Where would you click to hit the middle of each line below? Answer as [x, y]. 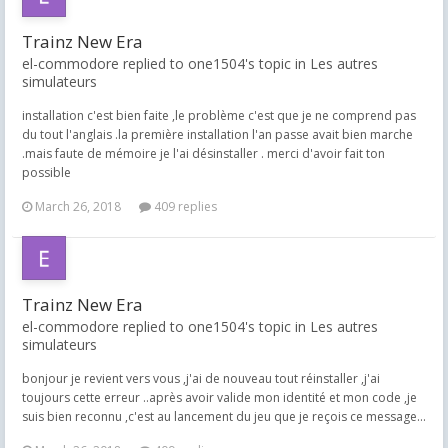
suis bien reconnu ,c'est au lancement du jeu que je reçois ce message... [224, 416]
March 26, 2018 [78, 206]
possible [46, 172]
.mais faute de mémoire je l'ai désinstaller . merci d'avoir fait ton [203, 153]
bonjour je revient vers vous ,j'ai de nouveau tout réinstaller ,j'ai [201, 378]
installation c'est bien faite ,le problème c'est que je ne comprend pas [219, 115]
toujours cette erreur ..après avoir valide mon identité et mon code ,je [219, 397]
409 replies [184, 206]
